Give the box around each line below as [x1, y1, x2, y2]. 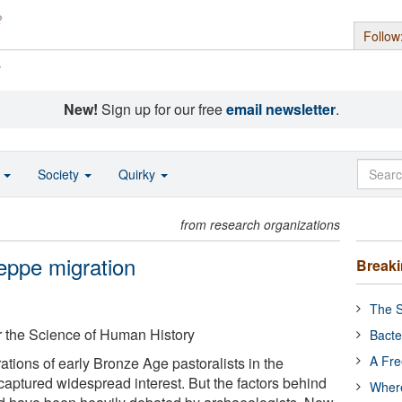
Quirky [118, 165, 159, 183]
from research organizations [180, 215, 341, 233]
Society [38, 165, 83, 183]
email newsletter [225, 99, 336, 119]
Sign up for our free [97, 99, 226, 119]
